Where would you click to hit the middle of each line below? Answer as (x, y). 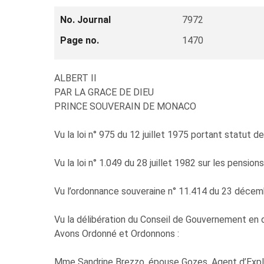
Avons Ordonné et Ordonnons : (117, 234)
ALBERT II (75, 78)
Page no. (80, 40)
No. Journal (85, 20)
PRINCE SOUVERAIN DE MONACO (125, 106)
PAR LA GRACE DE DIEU (104, 92)
